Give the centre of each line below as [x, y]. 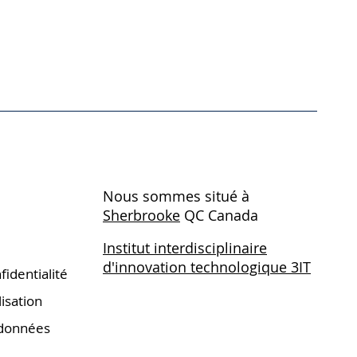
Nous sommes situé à [176, 196]
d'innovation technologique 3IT [207, 267]
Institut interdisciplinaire [185, 248]
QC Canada [219, 215]
